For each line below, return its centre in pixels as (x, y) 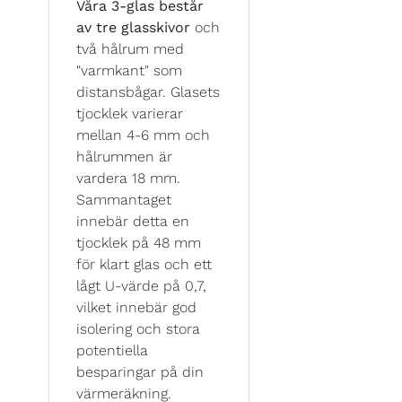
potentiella (112, 350)
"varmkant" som (129, 70)
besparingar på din (140, 371)
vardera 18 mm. (128, 178)
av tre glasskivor (135, 27)
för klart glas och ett (144, 264)
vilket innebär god (136, 307)
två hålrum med (130, 48)
